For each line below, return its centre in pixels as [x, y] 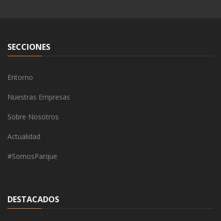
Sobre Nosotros [33, 117]
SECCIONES [29, 47]
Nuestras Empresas [39, 97]
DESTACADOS [33, 200]
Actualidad [24, 137]
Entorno [20, 77]
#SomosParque [32, 156]
